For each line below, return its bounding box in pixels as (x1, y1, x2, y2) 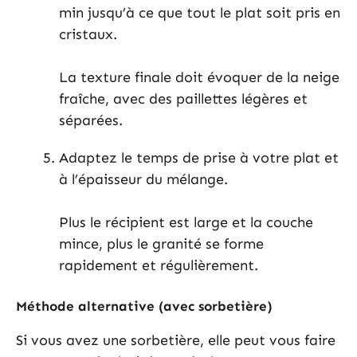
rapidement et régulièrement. (59, 257, 258, 275)
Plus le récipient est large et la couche (59, 214, 313, 232)
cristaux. (59, 25, 117, 44)
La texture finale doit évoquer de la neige (59, 69, 339, 87)
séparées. (59, 112, 123, 130)
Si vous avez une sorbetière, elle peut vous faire (16, 331, 335, 350)
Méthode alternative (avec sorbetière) (16, 298, 273, 315)
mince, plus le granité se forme (59, 235, 264, 253)
